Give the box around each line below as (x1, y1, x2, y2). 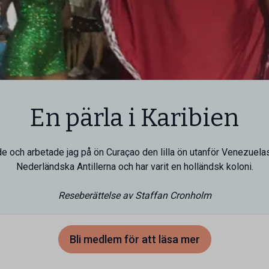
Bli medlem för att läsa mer (69, 233, 200, 246)
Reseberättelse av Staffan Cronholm (58, 190, 211, 201)
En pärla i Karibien (30, 103, 239, 133)
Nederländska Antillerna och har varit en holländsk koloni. (16, 161, 253, 172)
